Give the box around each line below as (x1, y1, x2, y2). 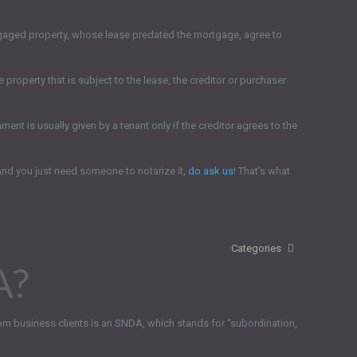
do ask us (188, 165, 234, 177)
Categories (230, 242, 284, 254)
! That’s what (233, 165, 291, 177)
